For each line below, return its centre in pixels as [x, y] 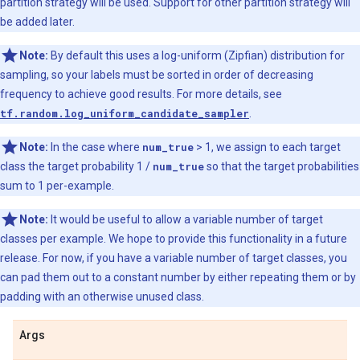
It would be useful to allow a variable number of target [186, 219]
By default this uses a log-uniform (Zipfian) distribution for [196, 55]
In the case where [95, 147]
